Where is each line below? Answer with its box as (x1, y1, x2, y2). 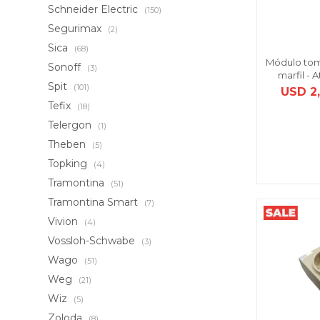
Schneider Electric (48, 3, 141, 16)
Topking (48, 157, 91, 170)
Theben (48, 138, 89, 151)
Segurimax (48, 22, 105, 35)
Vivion (48, 215, 81, 228)
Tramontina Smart (48, 196, 141, 209)
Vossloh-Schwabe (48, 234, 139, 247)
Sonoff (48, 61, 84, 74)
